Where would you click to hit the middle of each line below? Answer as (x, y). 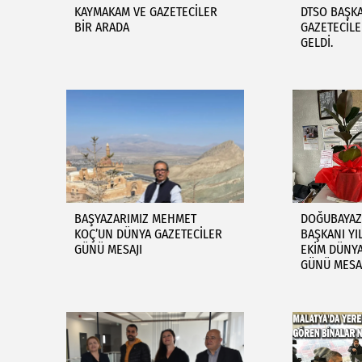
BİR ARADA (102, 27)
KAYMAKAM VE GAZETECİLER (146, 12)
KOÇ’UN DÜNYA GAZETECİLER (148, 234)
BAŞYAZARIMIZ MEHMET (135, 219)
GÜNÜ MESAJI (108, 249)
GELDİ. (316, 42)
